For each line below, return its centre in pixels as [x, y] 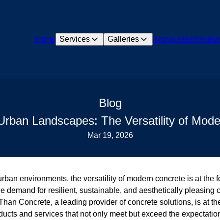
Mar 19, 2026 [110, 135]
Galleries [123, 39]
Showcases [173, 39]
